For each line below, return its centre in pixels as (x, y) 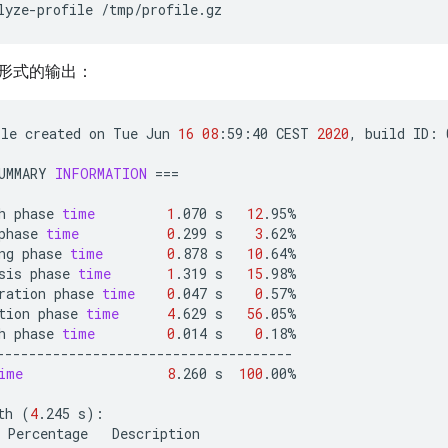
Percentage (47, 433)
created (53, 133)
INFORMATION (101, 173)
